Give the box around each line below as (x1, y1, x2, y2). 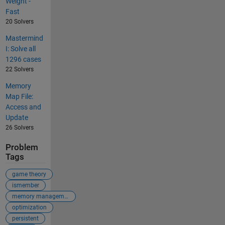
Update (5, 114, 28, 122)
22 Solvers (5, 66, 34, 73)
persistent (12, 214, 39, 222)
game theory (12, 170, 46, 178)
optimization (12, 203, 47, 211)
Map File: (5, 92, 33, 101)
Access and (5, 103, 41, 111)
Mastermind (5, 34, 43, 43)
